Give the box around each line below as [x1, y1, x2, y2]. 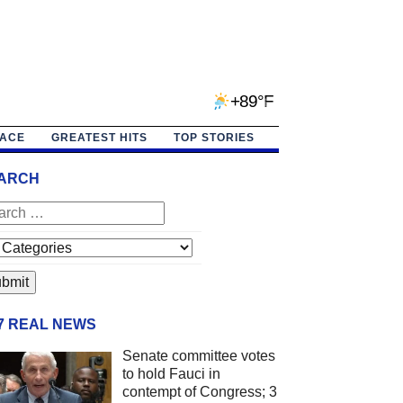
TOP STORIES [173, 130, 255, 144]
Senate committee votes [121, 347, 275, 363]
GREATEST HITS [50, 130, 148, 144]
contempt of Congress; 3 [121, 383, 277, 399]
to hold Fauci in [121, 365, 220, 381]
